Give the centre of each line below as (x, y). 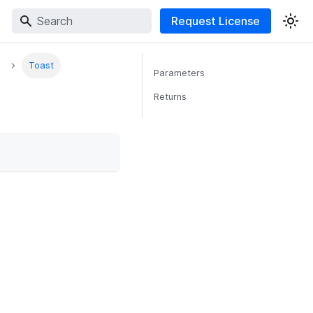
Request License (216, 21)
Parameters (179, 73)
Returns (170, 97)
